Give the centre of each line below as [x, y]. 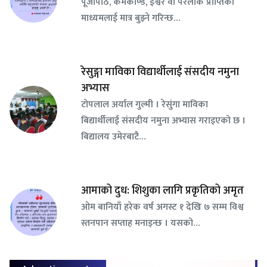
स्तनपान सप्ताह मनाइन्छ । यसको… [141, 223]
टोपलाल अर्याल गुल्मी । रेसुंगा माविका [145, 105]
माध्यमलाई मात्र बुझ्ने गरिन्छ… [131, 18]
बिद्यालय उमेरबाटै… [114, 137]
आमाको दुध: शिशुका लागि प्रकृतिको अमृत [162, 191]
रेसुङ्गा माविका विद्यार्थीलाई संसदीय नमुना [160, 72]
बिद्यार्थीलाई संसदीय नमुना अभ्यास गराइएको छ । [163, 121]
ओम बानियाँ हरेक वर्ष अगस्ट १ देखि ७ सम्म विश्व [162, 207]
